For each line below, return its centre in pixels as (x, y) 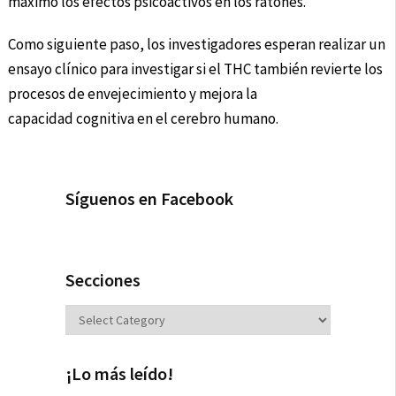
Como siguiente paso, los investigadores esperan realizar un (196, 45)
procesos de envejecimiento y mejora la (132, 94)
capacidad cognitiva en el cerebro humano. (143, 119)
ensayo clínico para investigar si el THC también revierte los (195, 69)
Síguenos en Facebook (149, 199)
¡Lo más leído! (119, 374)
